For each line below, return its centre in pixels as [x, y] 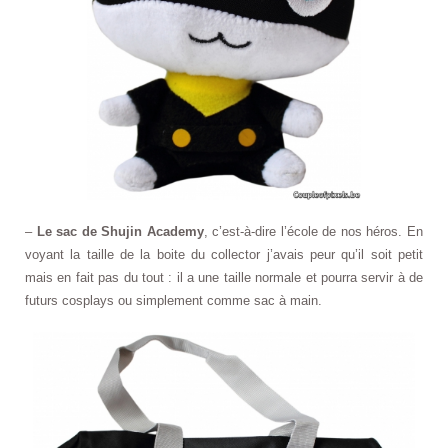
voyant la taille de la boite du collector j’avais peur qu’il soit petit [224, 254]
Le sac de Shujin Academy [120, 231]
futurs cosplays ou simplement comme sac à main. [173, 300]
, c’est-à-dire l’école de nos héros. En [313, 231]
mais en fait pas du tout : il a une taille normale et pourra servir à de [224, 277]
